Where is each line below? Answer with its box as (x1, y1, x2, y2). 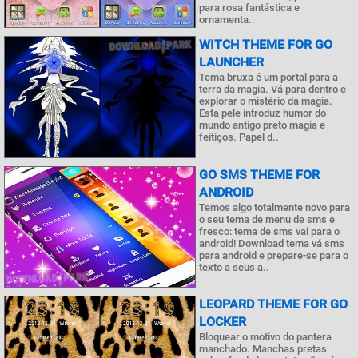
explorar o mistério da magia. (199, 95, 332, 107)
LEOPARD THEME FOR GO (199, 296, 348, 312)
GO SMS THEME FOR (199, 166, 320, 182)
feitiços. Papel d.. (199, 131, 279, 143)
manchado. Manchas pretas (199, 343, 327, 355)
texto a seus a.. (199, 261, 269, 273)
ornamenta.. (199, 13, 255, 26)
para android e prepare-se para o (199, 249, 348, 261)
